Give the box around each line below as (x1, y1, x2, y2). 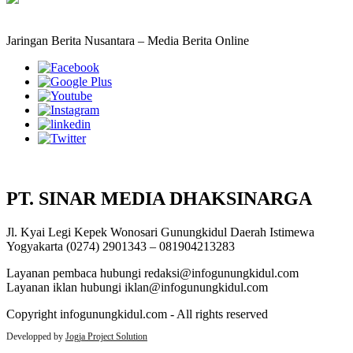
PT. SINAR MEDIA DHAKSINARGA (6, 188, 312, 210)
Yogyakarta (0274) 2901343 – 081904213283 (6, 239, 235, 253)
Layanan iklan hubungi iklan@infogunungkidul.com (6, 280, 268, 294)
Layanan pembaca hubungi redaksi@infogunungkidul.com (6, 266, 299, 280)
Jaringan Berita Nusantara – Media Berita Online (6, 34, 249, 48)
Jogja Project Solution (65, 330, 147, 342)
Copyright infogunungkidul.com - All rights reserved (6, 307, 268, 321)
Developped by (6, 330, 65, 342)
